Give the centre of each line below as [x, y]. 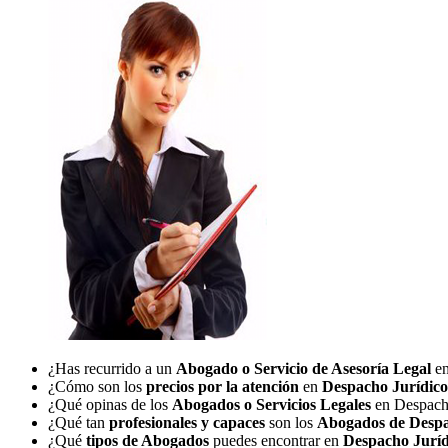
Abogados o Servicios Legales [271, 404]
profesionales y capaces [189, 422]
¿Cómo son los [97, 386]
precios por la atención [222, 386]
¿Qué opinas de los [110, 404]
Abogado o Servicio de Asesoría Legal [305, 368]
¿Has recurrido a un [112, 368]
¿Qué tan [78, 422]
